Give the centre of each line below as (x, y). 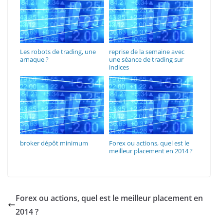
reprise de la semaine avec (146, 52)
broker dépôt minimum (54, 143)
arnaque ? (34, 59)
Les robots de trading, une (58, 52)
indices (119, 67)
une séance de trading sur (146, 59)
